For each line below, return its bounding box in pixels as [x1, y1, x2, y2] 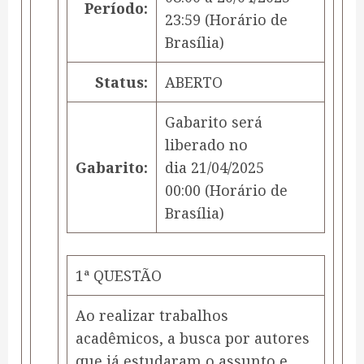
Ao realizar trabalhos [76, 305, 228, 326]
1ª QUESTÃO [76, 266, 162, 286]
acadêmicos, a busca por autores [76, 328, 310, 349]
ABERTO [165, 72, 223, 93]
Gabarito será [165, 112, 262, 132]
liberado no [165, 135, 248, 155]
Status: [95, 72, 148, 93]
